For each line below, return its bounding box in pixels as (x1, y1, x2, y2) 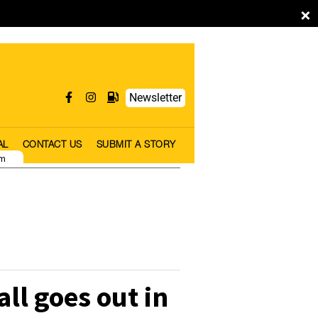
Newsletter (129, 90, 182, 104)
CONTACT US (22, 141, 82, 150)
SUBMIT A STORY (96, 141, 176, 150)
